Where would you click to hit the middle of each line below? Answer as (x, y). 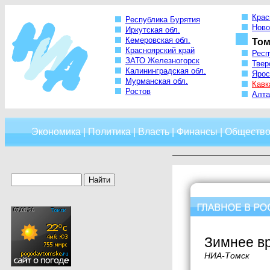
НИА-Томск (227, 256)
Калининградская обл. (166, 71)
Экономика (56, 132)
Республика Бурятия (163, 20)
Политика (109, 132)
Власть (154, 132)
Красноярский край (160, 51)
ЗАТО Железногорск (162, 61)
